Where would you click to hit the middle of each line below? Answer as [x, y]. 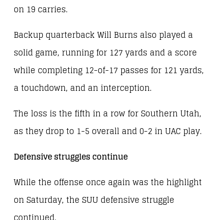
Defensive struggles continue [71, 157]
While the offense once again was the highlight [108, 183]
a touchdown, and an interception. [83, 88]
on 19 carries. [41, 9]
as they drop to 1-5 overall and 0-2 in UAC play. [108, 132]
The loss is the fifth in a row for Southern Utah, [108, 114]
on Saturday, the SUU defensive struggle [94, 200]
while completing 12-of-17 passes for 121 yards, [109, 70]
